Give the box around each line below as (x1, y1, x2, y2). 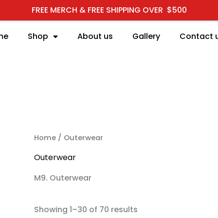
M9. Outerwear (34, 172, 91, 184)
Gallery (132, 31, 160, 42)
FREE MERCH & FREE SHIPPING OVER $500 (31, 4, 187, 16)
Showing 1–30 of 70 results (34, 204, 138, 216)
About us (77, 31, 113, 42)
